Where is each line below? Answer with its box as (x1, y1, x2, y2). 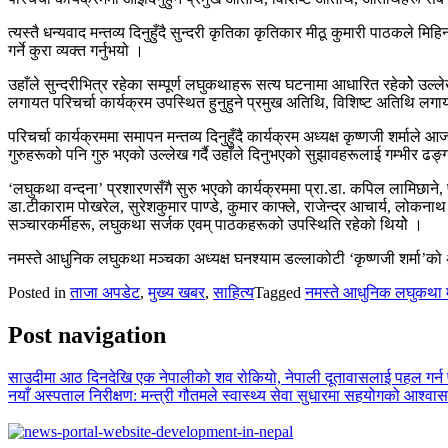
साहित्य (213, 283, 254, 301)
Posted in (8, 283, 70, 301)
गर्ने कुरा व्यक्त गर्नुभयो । (8, 41, 144, 59)
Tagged (254, 283, 305, 301)
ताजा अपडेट (70, 283, 140, 301)
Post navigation (8, 321, 166, 348)
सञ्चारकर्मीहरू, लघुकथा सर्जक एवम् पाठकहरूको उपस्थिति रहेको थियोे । (8, 215, 423, 233)
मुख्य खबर (148, 283, 205, 301)
